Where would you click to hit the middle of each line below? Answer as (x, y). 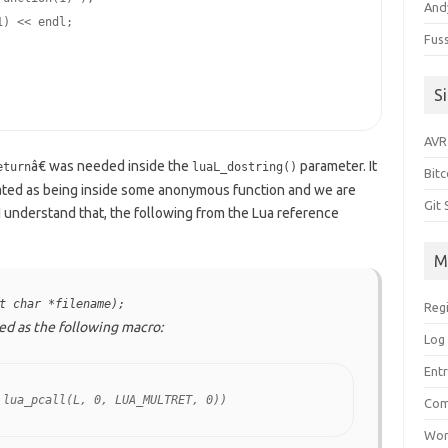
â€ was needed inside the (111, 166)
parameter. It (336, 166)
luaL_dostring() (244, 167)
